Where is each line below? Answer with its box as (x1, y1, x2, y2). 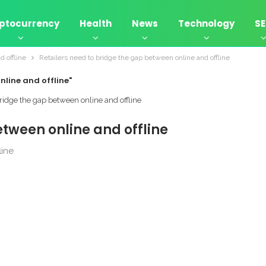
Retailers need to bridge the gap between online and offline (39, 53, 230, 62)
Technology (178, 17, 235, 30)
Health (80, 17, 112, 30)
